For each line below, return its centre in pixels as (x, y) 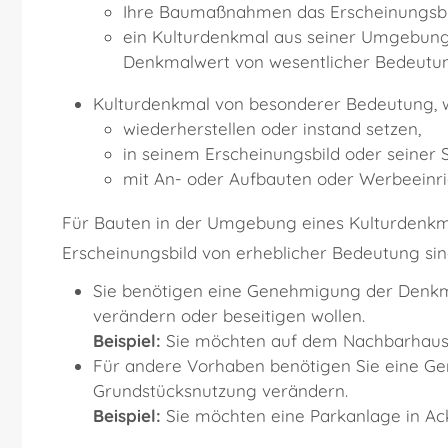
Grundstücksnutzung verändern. (220, 391)
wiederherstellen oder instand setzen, (272, 129)
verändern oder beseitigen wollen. (228, 316)
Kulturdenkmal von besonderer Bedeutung (263, 104)
